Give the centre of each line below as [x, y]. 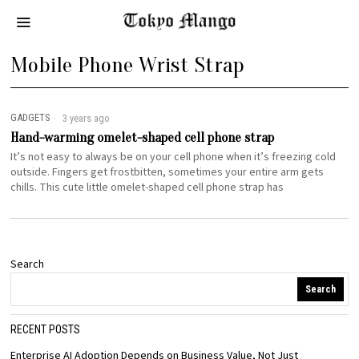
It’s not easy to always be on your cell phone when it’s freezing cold [173, 157]
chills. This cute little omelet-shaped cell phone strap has [147, 188]
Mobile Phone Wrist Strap [128, 65]
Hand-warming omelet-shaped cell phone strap [143, 137]
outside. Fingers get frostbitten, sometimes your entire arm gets [167, 172]
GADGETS [30, 117]
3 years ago [85, 118]
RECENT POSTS [46, 329]
